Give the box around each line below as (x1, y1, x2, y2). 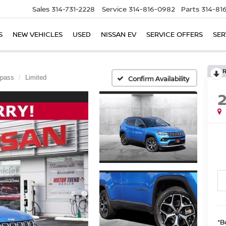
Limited (25, 74, 46, 81)
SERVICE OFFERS (146, 29, 203, 39)
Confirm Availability (128, 74, 189, 83)
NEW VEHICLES (13, 29, 63, 39)
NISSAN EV (101, 29, 136, 39)
